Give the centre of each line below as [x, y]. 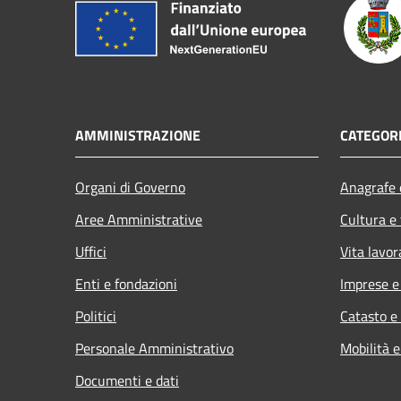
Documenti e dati [127, 380]
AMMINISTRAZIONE [138, 135]
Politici [96, 316]
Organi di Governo [130, 187]
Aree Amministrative [139, 219]
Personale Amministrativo [154, 348]
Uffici [91, 251]
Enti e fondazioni [126, 283]
